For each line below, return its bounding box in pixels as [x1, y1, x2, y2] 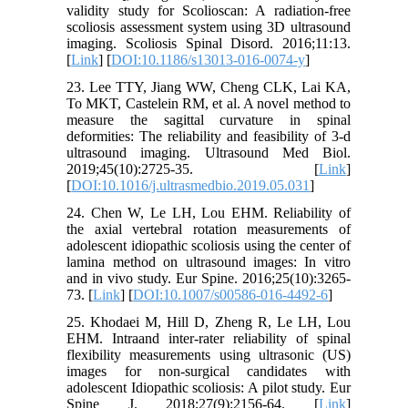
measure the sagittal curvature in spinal [66, 111, 351, 127]
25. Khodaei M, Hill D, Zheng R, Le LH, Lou [66, 313, 351, 330]
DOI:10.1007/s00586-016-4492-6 [133, 286, 329, 302]
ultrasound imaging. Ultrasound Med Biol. [66, 144, 351, 160]
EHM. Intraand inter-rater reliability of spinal [66, 330, 351, 346]
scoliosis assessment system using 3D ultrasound [66, 18, 351, 35]
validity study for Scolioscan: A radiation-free [66, 2, 351, 18]
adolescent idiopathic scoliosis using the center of [66, 237, 351, 253]
